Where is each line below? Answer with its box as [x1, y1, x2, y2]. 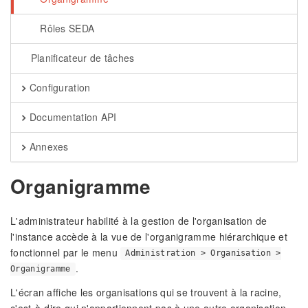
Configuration [26, 80, 91, 94]
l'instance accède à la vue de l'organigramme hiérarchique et [10, 229, 287, 243]
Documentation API [26, 110, 117, 124]
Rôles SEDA [36, 21, 95, 35]
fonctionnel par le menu [10, 245, 121, 259]
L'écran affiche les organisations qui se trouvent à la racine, [10, 285, 282, 299]
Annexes [26, 140, 69, 153]
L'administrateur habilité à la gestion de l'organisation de [10, 213, 267, 228]
